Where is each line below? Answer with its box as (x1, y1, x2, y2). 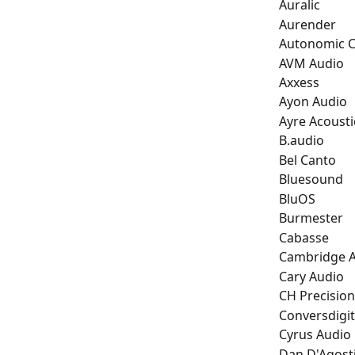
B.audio (279, 132, 324, 150)
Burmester (279, 209, 343, 227)
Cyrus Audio (279, 326, 351, 344)
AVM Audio (279, 54, 344, 72)
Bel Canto (279, 151, 336, 169)
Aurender (279, 15, 336, 33)
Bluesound (279, 170, 343, 189)
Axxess (279, 73, 319, 91)
